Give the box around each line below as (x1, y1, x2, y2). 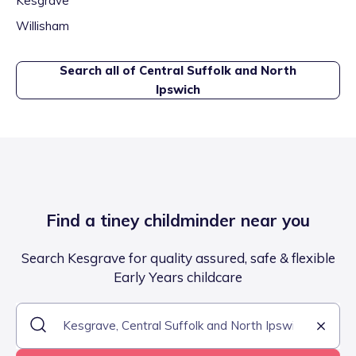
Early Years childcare (114, 269, 242, 285)
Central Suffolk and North (139, 63, 296, 78)
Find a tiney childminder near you (46, 210, 310, 230)
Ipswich (156, 82, 200, 97)
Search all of (60, 63, 139, 78)
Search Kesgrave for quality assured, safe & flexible (21, 250, 335, 266)
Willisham (16, 18, 69, 33)
